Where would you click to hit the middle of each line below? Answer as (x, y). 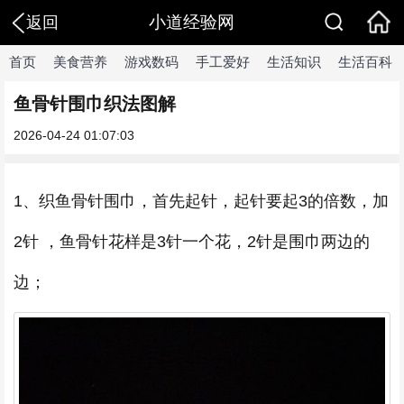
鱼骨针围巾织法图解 (95, 104)
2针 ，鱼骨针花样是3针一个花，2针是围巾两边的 (192, 242)
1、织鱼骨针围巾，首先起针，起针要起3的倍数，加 (201, 201)
